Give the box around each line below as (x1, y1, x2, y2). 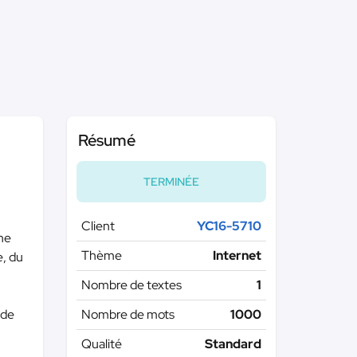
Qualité (80, 335, 122, 352)
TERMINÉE (143, 175, 199, 189)
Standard (205, 335, 261, 352)
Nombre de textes (80, 277, 182, 293)
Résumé (77, 130, 135, 151)
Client (80, 218, 115, 234)
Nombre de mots (80, 306, 175, 323)
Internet (213, 247, 261, 264)
